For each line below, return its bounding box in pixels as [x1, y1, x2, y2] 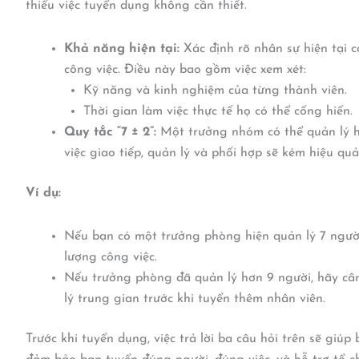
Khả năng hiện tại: [64, 42, 179, 56]
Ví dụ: [26, 187, 61, 200]
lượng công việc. [64, 251, 157, 264]
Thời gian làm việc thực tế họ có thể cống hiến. [83, 105, 353, 119]
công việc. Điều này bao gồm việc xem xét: [64, 63, 306, 77]
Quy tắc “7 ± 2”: [64, 126, 156, 139]
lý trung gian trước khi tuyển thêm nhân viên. [64, 292, 325, 306]
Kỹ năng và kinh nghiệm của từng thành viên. [83, 84, 347, 98]
